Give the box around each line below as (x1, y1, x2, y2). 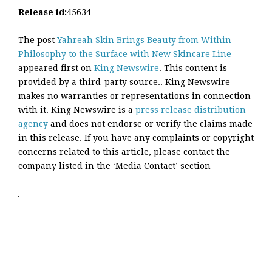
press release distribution (135, 105, 246, 115)
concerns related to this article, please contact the (18, 147, 230, 157)
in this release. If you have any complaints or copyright (18, 133, 254, 143)
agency (18, 119, 48, 129)
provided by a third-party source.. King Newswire (18, 77, 230, 87)
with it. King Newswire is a (18, 105, 135, 115)
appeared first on (18, 63, 94, 73)
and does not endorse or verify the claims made (48, 119, 253, 129)
